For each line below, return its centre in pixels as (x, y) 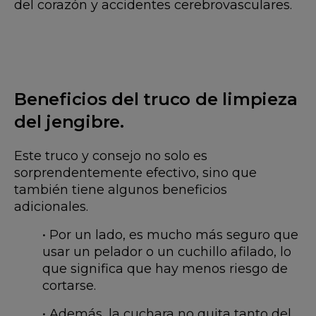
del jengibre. (69, 122)
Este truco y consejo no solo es (111, 156)
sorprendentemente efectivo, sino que (135, 173)
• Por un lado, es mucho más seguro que (170, 235)
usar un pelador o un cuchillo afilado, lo (167, 252)
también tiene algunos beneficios (121, 190)
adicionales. (51, 207)
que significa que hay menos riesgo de (165, 269)
